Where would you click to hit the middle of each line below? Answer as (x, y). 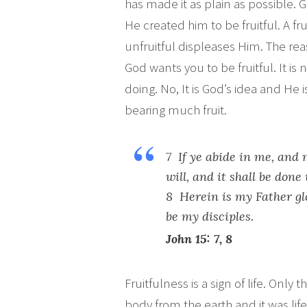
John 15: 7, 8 (199, 239)
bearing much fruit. (176, 110)
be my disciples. (211, 216)
